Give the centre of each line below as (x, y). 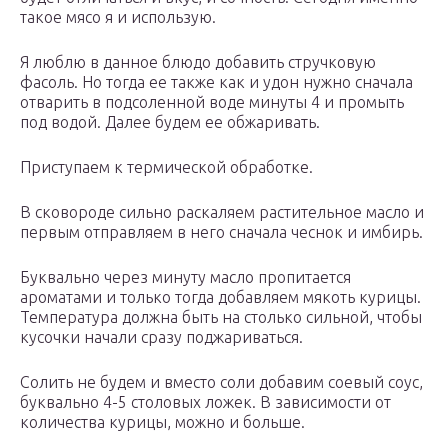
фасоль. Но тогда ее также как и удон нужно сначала (216, 82)
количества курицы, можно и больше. (162, 422)
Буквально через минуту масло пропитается (185, 277)
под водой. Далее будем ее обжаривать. (170, 122)
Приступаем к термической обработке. (166, 167)
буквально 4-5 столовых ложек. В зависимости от (205, 402)
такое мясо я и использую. (118, 17)
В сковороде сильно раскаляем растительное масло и (222, 212)
